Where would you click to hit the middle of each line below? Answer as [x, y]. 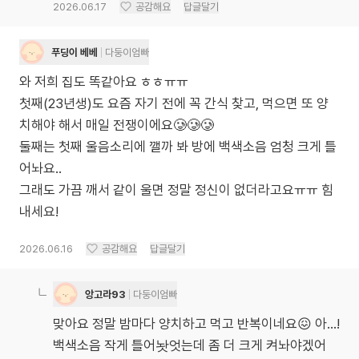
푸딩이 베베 [75, 52]
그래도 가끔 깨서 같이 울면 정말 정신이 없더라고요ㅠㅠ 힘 [176, 190]
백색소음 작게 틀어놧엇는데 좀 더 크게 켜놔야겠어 [190, 345]
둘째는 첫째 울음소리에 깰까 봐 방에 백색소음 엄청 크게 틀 [178, 147]
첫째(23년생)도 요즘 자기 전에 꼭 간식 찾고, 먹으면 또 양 [174, 103]
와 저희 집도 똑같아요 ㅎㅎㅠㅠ [104, 82]
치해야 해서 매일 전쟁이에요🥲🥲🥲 [117, 125]
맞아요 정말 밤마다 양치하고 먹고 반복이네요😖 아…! [196, 324]
